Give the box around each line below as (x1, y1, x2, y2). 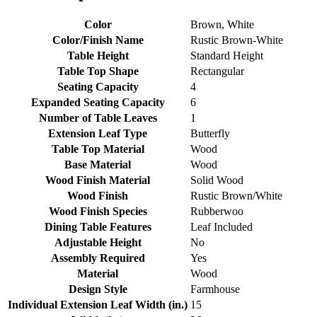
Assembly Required (50, 252, 145, 265)
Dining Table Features (44, 221, 151, 234)
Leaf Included (190, 221, 253, 234)
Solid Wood (190, 174, 243, 187)
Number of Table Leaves (38, 112, 157, 125)
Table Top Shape (57, 65, 139, 78)
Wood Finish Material (45, 174, 150, 187)
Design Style (68, 283, 127, 296)
